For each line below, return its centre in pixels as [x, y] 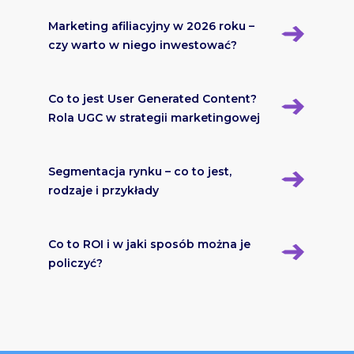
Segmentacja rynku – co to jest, [139, 172]
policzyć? [75, 264]
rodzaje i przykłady [103, 191]
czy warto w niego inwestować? [142, 45]
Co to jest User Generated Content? [152, 99]
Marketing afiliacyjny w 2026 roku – [151, 26]
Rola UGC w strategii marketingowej [154, 118]
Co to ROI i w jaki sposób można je [149, 245]
